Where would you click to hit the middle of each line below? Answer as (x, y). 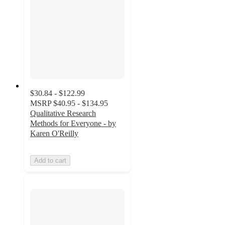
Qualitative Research (63, 113)
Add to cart (50, 160)
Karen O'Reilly (54, 133)
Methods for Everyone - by (73, 123)
